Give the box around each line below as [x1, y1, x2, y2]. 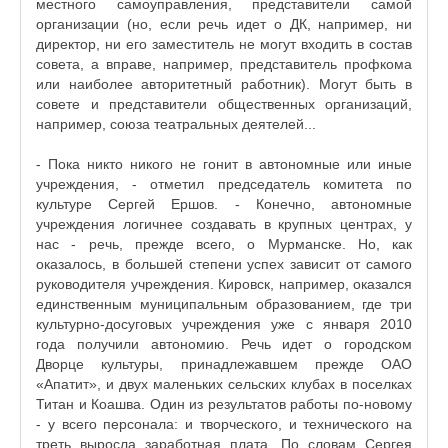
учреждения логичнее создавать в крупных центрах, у [36, 216, 412, 232]
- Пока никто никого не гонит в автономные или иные [36, 156, 412, 172]
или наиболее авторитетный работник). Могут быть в [36, 76, 412, 92]
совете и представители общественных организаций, [36, 96, 412, 112]
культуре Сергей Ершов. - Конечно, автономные [36, 196, 412, 212]
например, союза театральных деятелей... [36, 116, 316, 132]
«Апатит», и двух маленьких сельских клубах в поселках [36, 376, 412, 392]
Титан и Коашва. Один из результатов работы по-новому [36, 396, 412, 412]
